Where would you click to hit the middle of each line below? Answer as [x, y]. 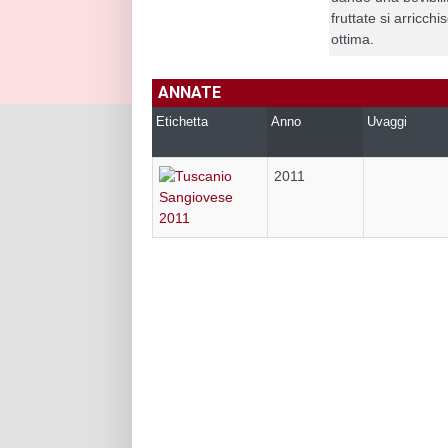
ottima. [353, 38]
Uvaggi [387, 121]
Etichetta [182, 121]
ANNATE [189, 92]
